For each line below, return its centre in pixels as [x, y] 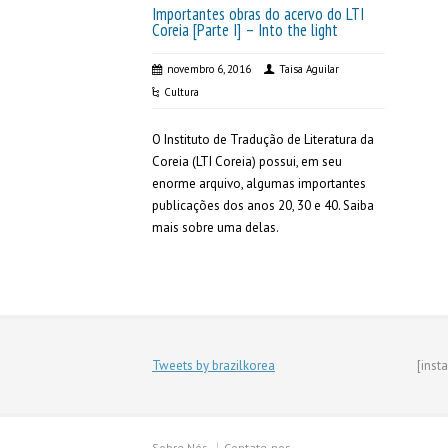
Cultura [181, 92]
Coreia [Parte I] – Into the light [245, 30]
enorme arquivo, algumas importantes [259, 183]
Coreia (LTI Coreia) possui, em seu [247, 161]
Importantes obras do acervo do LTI [258, 14]
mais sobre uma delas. [215, 227]
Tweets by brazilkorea [213, 365]
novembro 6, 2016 [209, 69]
